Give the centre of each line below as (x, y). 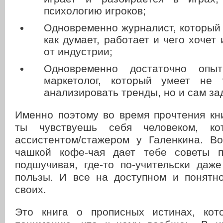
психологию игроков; (95, 11)
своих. (31, 190)
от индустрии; (78, 52)
